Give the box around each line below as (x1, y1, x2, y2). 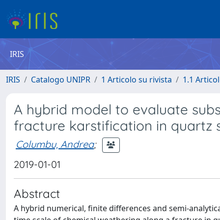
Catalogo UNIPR (31, 74, 90, 85)
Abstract (14, 186, 60, 201)
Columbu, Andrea (16, 137, 94, 150)
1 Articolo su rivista (101, 74, 172, 85)
